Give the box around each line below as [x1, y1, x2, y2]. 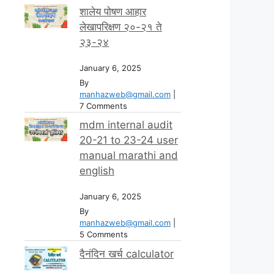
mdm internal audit [80, 119, 172, 131]
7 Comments [80, 100, 127, 111]
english [80, 165, 114, 177]
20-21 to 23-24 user [80, 134, 178, 147]
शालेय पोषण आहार [80, 5, 146, 18]
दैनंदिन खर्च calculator [80, 247, 174, 260]
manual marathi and [80, 149, 178, 162]
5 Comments [80, 229, 128, 240]
